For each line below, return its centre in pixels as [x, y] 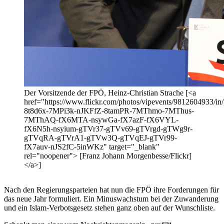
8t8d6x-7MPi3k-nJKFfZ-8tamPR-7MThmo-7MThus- [109, 111]
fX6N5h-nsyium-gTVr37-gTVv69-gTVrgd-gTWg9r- [108, 129]
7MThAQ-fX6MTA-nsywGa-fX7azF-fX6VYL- [101, 120]
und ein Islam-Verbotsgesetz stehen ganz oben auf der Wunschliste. [109, 208]
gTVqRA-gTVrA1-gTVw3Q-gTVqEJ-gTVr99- [100, 138]
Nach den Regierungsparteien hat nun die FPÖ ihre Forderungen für [111, 190]
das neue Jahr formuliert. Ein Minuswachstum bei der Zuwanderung [111, 199]
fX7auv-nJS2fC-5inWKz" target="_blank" [92, 147]
